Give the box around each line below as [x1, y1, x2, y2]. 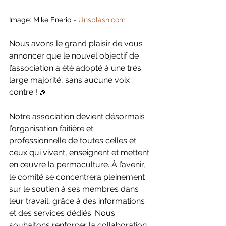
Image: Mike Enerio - [9, 16, 78, 24]
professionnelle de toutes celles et [9, 136, 138, 146]
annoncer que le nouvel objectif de [9, 51, 141, 61]
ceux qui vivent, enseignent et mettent [9, 148, 151, 158]
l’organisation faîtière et [9, 124, 95, 134]
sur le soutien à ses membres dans [9, 184, 141, 194]
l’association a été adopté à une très [9, 63, 143, 73]
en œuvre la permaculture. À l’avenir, [9, 160, 147, 170]
